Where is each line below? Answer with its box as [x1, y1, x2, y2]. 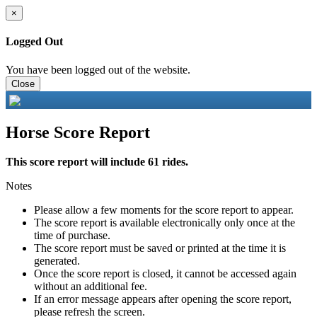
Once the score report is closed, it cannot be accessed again [34, 267, 296, 280]
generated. [34, 255, 80, 267]
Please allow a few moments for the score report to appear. [34, 204, 294, 217]
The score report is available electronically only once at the [34, 217, 295, 229]
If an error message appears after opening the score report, [34, 293, 292, 306]
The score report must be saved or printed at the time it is [34, 242, 286, 255]
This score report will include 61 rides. [6, 156, 188, 168]
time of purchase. [34, 229, 110, 242]
